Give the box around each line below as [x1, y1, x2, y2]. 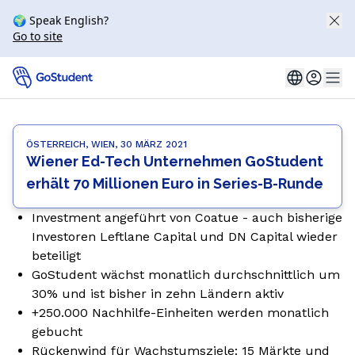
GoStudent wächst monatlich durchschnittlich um [32, 267, 340, 282]
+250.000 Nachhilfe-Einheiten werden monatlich [32, 305, 329, 320]
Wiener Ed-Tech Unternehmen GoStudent [26, 153, 323, 170]
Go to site [13, 29, 63, 44]
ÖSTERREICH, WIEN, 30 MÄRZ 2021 [26, 139, 187, 150]
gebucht [32, 324, 82, 339]
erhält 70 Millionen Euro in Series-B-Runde [26, 175, 323, 192]
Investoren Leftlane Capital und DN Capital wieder [32, 229, 338, 244]
